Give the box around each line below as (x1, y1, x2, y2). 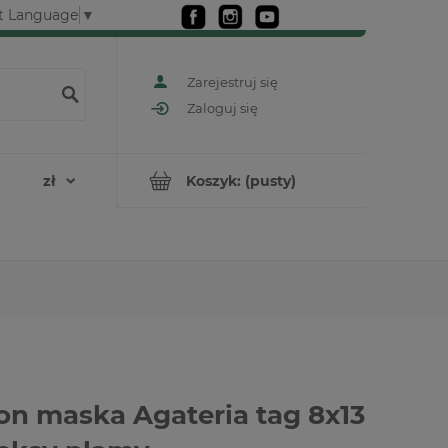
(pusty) (245, 171, 296, 190)
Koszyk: (186, 171, 241, 190)
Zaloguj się (187, 100, 258, 117)
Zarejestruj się (187, 73, 278, 90)
